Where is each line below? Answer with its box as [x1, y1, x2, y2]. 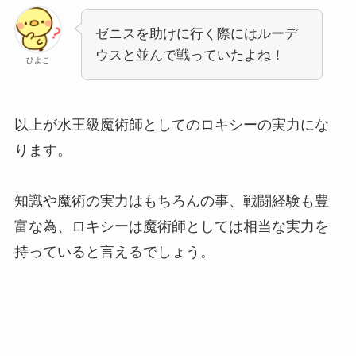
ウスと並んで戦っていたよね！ [95, 47, 284, 63]
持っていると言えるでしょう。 [14, 243, 215, 260]
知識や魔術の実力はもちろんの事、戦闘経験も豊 [14, 192, 329, 209]
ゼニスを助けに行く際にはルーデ [95, 25, 298, 41]
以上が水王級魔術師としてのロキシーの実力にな [14, 116, 329, 133]
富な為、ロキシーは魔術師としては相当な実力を [14, 218, 329, 234]
